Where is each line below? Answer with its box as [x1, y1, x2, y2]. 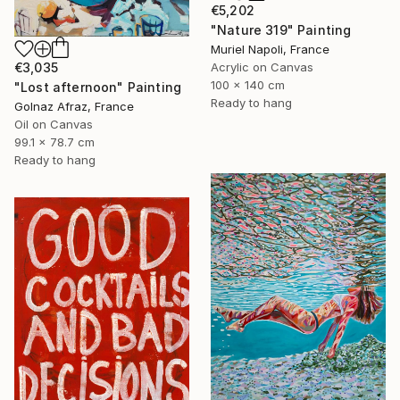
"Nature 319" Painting [211, 22, 352, 38]
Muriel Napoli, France [211, 42, 329, 57]
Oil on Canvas [14, 116, 93, 131]
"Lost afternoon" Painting [14, 79, 181, 95]
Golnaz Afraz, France [14, 98, 134, 113]
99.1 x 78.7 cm [14, 134, 95, 149]
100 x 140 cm [211, 78, 285, 93]
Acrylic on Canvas [211, 60, 313, 75]
